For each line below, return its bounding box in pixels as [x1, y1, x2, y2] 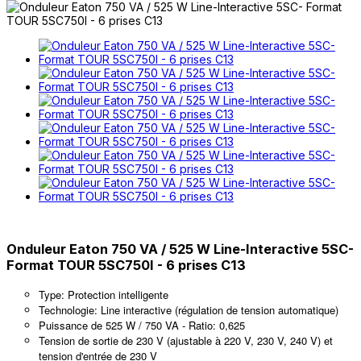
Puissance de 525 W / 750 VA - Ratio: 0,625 [39, 317, 245, 333]
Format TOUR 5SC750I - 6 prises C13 [6, 257, 246, 274]
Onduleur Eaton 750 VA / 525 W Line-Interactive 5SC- [6, 241, 354, 258]
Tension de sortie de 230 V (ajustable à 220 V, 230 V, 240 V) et [39, 332, 333, 348]
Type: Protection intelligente [39, 286, 168, 302]
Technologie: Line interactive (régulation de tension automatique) [39, 301, 338, 317]
